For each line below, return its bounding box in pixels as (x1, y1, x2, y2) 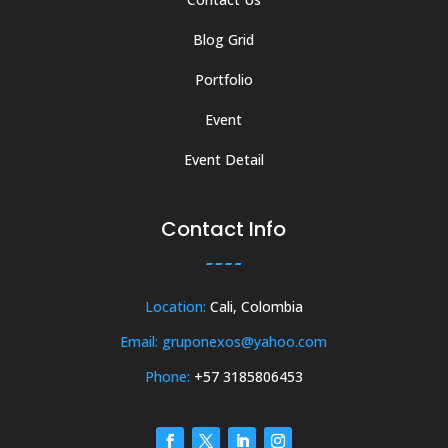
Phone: (144, 366, 190, 386)
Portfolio (194, 69, 253, 89)
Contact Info (161, 214, 287, 243)
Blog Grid (193, 29, 255, 49)
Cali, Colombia (205, 296, 303, 316)
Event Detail (183, 149, 264, 169)
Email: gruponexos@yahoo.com (120, 331, 328, 351)
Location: (144, 296, 206, 316)
